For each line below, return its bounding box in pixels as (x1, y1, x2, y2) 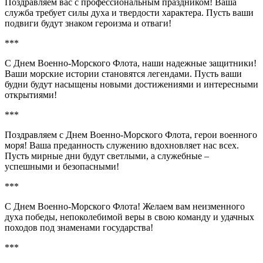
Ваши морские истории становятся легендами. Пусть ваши (5, 68, 242, 79)
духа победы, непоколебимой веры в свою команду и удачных (5, 211, 254, 222)
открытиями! (5, 89, 57, 100)
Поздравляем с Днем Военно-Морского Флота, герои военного (5, 129, 257, 140)
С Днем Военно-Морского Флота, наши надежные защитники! (5, 58, 257, 68)
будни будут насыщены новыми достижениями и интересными (5, 79, 258, 89)
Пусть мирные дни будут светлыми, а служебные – (5, 150, 209, 161)
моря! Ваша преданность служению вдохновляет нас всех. (5, 140, 239, 150)
